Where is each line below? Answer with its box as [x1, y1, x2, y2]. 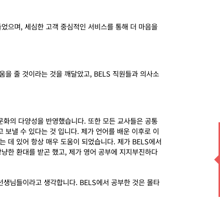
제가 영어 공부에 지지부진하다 [69, 146, 158, 157]
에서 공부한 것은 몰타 [96, 177, 160, 187]
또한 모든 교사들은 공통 [88, 115, 158, 126]
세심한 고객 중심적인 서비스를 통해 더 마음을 [25, 21, 158, 31]
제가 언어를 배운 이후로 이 [81, 126, 159, 136]
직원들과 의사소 [112, 68, 159, 79]
